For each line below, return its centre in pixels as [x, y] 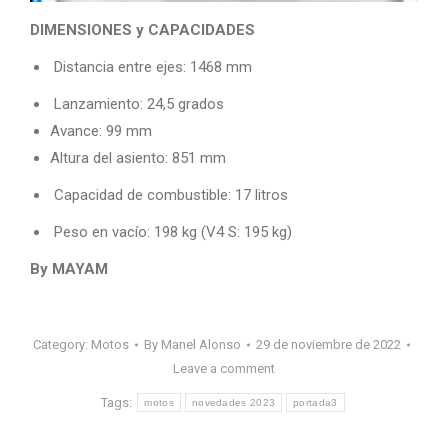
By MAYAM [69, 268]
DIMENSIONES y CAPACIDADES [144, 29]
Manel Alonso [200, 344]
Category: [61, 344]
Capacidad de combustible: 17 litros [169, 194]
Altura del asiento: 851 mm [138, 157]
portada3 [315, 403]
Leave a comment [224, 368]
